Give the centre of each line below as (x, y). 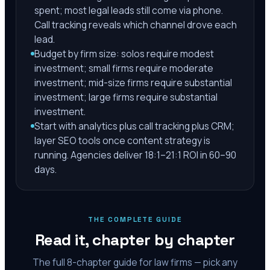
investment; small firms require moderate (124, 68)
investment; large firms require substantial (126, 97)
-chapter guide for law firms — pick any (155, 262)
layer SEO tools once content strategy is (122, 140)
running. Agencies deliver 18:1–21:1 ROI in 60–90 (135, 155)
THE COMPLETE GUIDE (135, 219)
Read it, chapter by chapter (135, 240)
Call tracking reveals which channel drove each (136, 25)
